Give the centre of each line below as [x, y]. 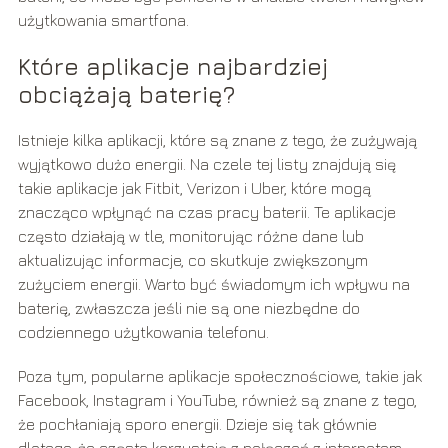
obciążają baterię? [126, 93]
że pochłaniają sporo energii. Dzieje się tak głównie [197, 423]
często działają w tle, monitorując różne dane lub [190, 235]
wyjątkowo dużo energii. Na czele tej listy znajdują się [206, 163]
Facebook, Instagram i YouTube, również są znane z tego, [217, 399]
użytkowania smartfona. [103, 19]
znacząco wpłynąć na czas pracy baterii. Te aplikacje [206, 211]
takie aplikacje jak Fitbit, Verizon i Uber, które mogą [194, 187]
